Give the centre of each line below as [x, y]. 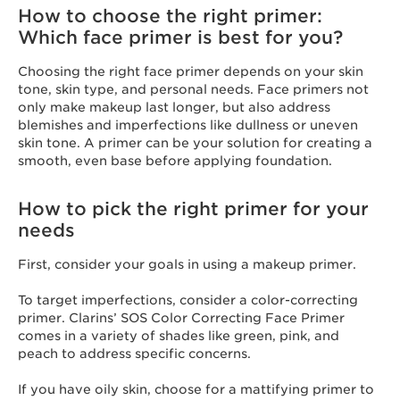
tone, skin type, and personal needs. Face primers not [193, 89]
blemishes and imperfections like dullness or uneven [188, 125]
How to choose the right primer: [170, 16]
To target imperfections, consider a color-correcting [188, 300]
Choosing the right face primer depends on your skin [191, 71]
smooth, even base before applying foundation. [175, 161]
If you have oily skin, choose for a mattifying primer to [196, 389]
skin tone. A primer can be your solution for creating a [195, 143]
